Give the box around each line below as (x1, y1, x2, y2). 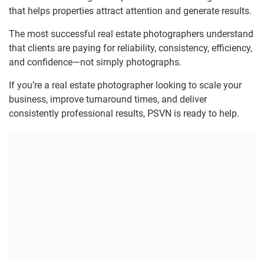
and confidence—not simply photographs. (9, 56, 181, 68)
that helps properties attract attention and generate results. (9, 5, 252, 16)
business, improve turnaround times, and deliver (9, 93, 207, 105)
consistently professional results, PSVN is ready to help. (9, 107, 239, 119)
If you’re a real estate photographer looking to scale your (9, 79, 242, 91)
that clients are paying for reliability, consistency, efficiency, (9, 42, 252, 54)
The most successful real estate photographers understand (9, 28, 253, 39)
